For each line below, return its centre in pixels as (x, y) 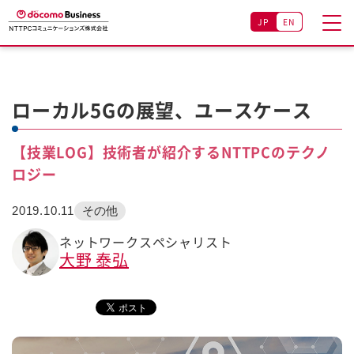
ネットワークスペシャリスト (146, 242)
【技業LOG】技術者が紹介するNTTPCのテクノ (171, 152)
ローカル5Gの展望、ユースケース (162, 110)
